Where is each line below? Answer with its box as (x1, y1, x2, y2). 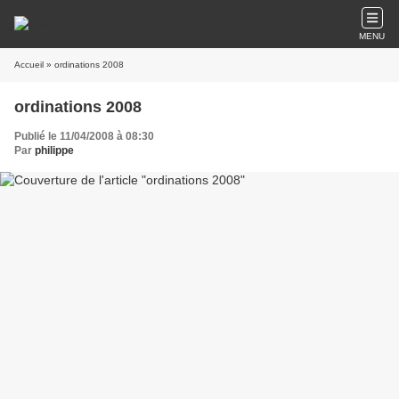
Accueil (14, 60, 44, 69)
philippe (35, 144, 74, 157)
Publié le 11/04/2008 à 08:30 (14, 130, 154, 142)
